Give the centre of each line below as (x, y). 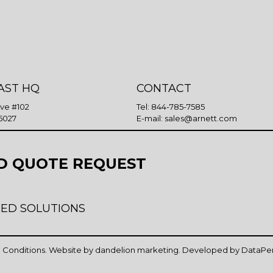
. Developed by (210, 250)
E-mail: (151, 119)
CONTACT (164, 89)
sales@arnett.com (201, 119)
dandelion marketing (137, 250)
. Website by (70, 250)
